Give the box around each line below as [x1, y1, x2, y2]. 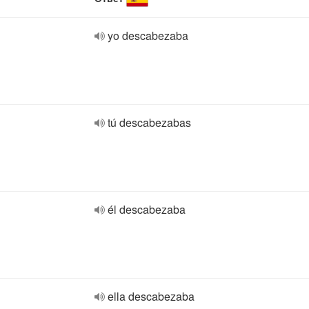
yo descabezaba [108, 28, 188, 43]
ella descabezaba [108, 288, 195, 304]
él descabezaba [108, 201, 186, 217]
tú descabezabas [108, 114, 191, 130]
